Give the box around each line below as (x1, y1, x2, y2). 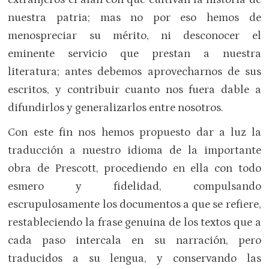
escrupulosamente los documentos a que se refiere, (8, 198, 261, 211)
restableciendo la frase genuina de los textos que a (8, 216, 261, 229)
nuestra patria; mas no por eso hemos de (8, 11, 261, 24)
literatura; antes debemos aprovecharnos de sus (8, 65, 261, 78)
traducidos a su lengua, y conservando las (8, 252, 261, 265)
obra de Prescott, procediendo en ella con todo (8, 162, 261, 175)
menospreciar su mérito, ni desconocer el (8, 29, 261, 42)
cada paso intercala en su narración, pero (8, 234, 261, 247)
